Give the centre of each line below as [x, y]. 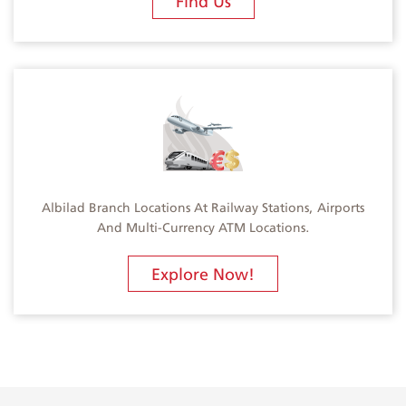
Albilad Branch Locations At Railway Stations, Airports [203, 207]
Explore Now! [203, 273]
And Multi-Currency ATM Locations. [203, 227]
